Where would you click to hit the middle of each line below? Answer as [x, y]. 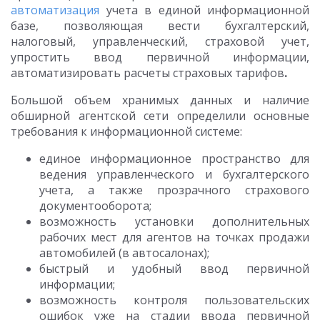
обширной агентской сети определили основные [160, 116]
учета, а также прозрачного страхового [174, 190]
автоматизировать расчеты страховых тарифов [147, 73]
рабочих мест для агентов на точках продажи [174, 237]
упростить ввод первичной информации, [160, 57]
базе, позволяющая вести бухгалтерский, [160, 26]
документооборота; [95, 206]
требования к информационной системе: [126, 131]
